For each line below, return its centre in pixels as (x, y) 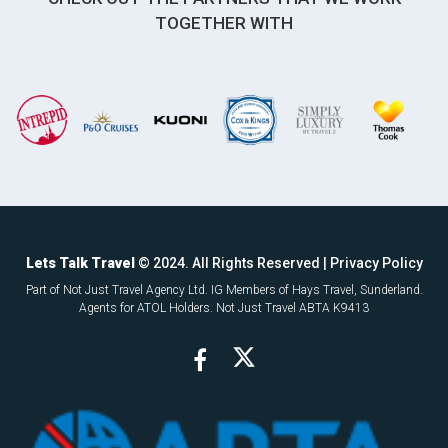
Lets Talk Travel (80, 262)
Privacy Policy (376, 262)
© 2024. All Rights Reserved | (232, 262)
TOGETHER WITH (224, 23)
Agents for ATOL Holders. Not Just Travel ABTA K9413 (224, 307)
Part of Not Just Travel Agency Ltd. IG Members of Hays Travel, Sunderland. (224, 289)
